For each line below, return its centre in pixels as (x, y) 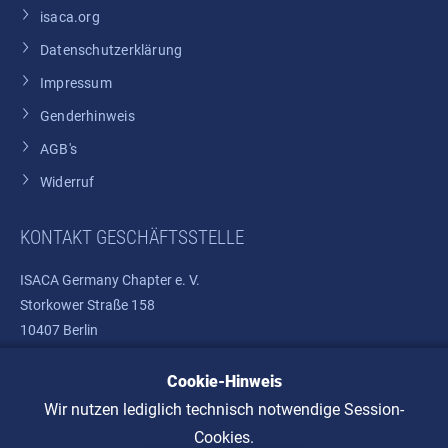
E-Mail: (42, 405)
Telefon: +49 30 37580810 (100, 380)
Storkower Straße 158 (92, 305)
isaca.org (70, 17)
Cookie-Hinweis (224, 381)
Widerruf (67, 182)
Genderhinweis (87, 116)
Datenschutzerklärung (111, 50)
